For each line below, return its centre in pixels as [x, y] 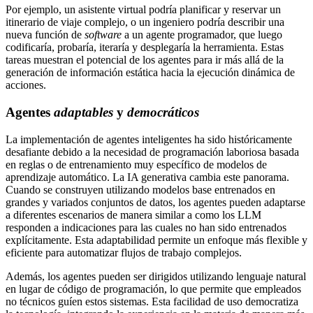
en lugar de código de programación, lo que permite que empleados [153, 289]
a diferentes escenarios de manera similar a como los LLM [133, 214]
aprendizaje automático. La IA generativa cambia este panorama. [147, 177]
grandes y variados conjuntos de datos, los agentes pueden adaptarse [155, 202]
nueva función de [45, 35]
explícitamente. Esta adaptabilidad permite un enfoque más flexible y [156, 240]
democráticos [163, 112]
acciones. [26, 85]
